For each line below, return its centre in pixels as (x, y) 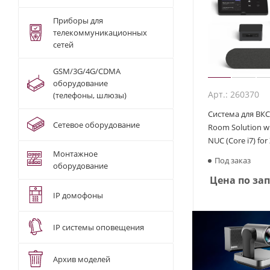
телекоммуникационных (100, 33)
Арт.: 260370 (234, 94)
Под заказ (233, 160)
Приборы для (78, 21)
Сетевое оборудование (96, 124)
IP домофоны (78, 195)
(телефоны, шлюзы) (90, 96)
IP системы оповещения (99, 227)
